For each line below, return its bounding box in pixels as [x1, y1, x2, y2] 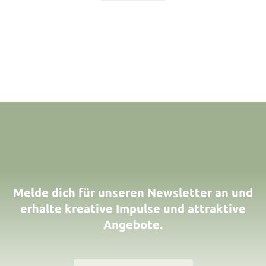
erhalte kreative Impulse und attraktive [20, 201, 246, 216]
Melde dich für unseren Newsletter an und [13, 185, 253, 199]
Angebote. [103, 217, 163, 232]
